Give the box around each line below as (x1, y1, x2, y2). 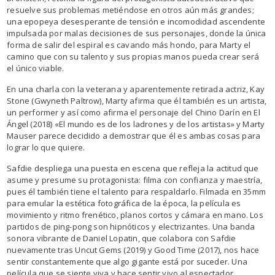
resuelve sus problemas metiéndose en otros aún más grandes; (7, 4, 254, 15)
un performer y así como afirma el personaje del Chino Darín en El (7, 106, 260, 118)
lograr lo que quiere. (7, 141, 85, 153)
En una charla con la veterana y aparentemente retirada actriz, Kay (7, 83, 265, 95)
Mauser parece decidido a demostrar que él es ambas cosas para (7, 130, 261, 141)
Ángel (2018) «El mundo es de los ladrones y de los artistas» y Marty (7, 118, 265, 130)
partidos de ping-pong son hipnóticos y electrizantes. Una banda (7, 220, 255, 232)
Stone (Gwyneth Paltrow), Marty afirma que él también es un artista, (7, 95, 267, 106)
